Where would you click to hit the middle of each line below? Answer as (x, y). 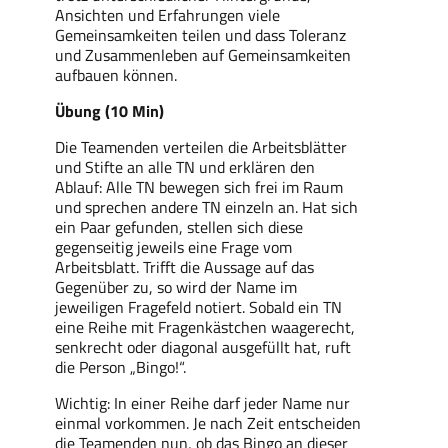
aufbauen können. (116, 74)
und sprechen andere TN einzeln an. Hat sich (207, 206)
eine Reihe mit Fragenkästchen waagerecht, (205, 326)
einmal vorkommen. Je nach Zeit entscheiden (208, 422)
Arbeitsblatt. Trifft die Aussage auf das (185, 266)
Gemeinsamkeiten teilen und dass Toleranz (201, 34)
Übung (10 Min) (110, 110)
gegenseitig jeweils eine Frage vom (174, 246)
